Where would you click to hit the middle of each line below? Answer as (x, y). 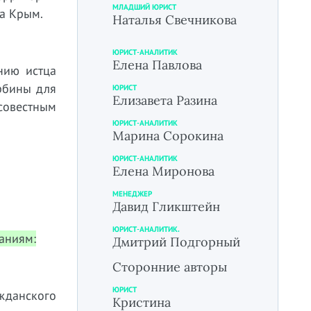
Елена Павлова (157, 65)
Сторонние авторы (170, 267)
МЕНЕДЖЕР (132, 194)
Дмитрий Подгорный (176, 242)
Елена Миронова (163, 171)
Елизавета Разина (165, 100)
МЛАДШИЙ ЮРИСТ (144, 7)
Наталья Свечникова (175, 20)
